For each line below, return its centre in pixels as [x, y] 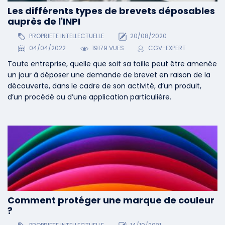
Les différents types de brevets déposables [111, 11]
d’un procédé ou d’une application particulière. [89, 97]
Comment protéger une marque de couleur [111, 200]
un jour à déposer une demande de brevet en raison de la [109, 75]
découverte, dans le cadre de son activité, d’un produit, [104, 86]
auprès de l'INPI [44, 21]
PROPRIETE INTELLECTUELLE [66, 36]
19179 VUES [107, 48]
